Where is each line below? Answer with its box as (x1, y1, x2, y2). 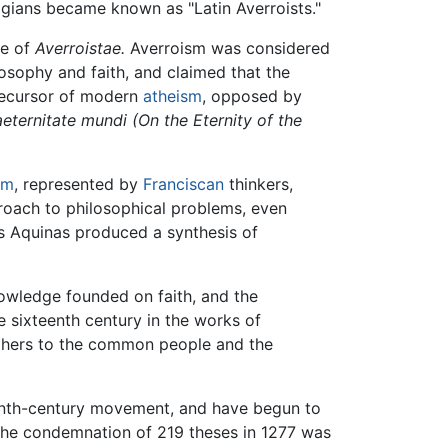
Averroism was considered (125, 38, 330, 59)
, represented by (14, 174, 143, 195)
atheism (143, 86, 202, 107)
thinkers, (224, 174, 293, 195)
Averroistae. (35, 38, 125, 59)
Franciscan (143, 174, 224, 195)
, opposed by (202, 86, 302, 107)
